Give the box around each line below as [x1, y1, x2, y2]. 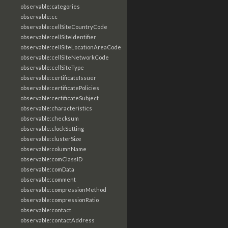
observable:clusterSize [20, 135, 81, 142]
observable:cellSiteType [20, 64, 84, 71]
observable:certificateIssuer [20, 74, 96, 81]
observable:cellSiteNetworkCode [20, 54, 109, 61]
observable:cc [20, 13, 58, 20]
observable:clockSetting [20, 125, 84, 132]
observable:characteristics [20, 105, 92, 111]
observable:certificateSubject [20, 95, 99, 101]
